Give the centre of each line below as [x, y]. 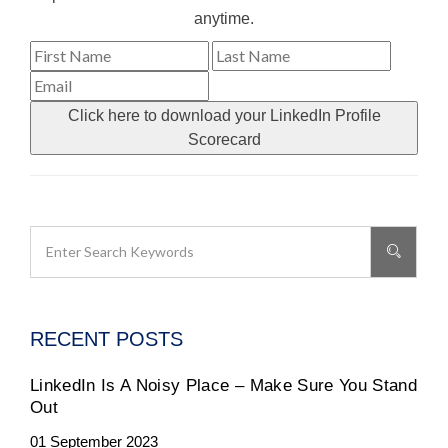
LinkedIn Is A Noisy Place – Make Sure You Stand [223, 385]
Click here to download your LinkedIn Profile [224, 115]
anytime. [224, 18]
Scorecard [224, 139]
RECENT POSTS [106, 338]
